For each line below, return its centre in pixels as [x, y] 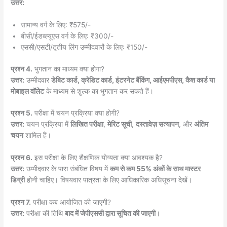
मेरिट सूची [120, 124]
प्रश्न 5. [22, 113]
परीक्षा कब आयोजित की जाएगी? [71, 202]
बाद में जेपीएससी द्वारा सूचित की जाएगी [110, 214]
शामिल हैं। [37, 136]
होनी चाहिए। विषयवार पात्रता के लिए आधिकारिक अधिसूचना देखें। [109, 180]
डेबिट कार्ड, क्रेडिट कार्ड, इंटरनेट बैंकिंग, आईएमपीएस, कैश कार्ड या [133, 80]
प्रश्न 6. [22, 158]
